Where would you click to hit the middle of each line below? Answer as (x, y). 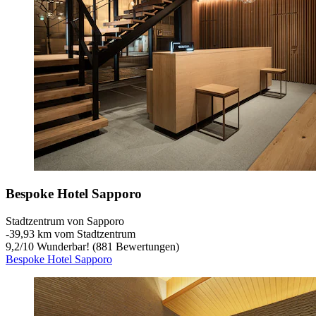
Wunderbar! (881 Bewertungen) (107, 247)
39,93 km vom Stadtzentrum (72, 234)
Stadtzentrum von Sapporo (65, 221)
